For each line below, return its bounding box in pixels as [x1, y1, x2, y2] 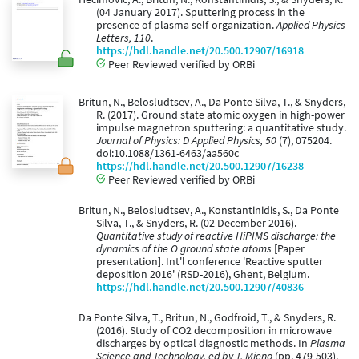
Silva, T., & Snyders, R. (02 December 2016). [96, 216, 296, 231]
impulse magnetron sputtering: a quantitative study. [96, 121, 346, 135]
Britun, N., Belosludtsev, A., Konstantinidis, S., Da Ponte [78, 204, 339, 218]
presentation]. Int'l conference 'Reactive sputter [96, 255, 323, 269]
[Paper [272, 242, 305, 256]
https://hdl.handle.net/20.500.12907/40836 [96, 280, 304, 295]
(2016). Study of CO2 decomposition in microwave [96, 324, 332, 338]
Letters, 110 [96, 31, 151, 46]
